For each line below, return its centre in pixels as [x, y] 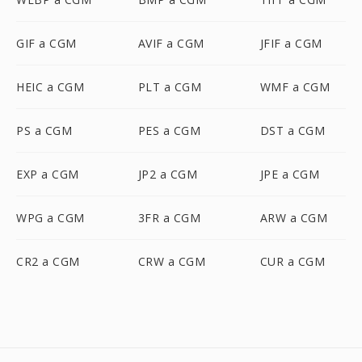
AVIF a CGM [171, 43]
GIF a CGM [46, 43]
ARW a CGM [294, 218]
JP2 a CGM [168, 174]
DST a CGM [293, 130]
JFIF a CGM [291, 43]
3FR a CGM [169, 218]
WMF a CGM [295, 87]
